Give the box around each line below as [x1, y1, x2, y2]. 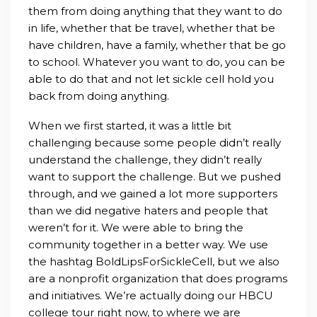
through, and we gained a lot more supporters [28, 187, 277, 201]
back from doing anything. [28, 89, 169, 103]
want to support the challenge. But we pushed [28, 170, 281, 184]
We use [228, 238, 268, 252]
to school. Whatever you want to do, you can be [28, 55, 285, 69]
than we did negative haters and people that [28, 204, 268, 218]
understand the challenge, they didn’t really [28, 153, 262, 167]
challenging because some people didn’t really [28, 136, 281, 150]
